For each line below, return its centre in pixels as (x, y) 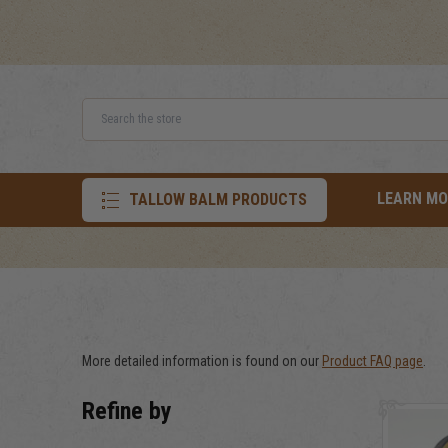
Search (121, 128)
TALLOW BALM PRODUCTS (218, 199)
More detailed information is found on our (202, 361)
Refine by (127, 411)
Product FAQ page (372, 361)
